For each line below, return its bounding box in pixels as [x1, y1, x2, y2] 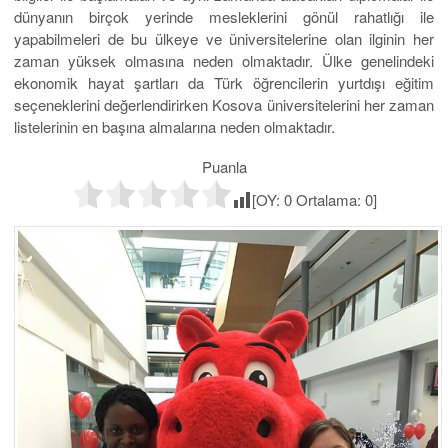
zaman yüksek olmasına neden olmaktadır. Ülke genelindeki [14, 50, 434, 72]
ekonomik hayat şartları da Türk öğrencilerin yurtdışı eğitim [14, 72, 434, 94]
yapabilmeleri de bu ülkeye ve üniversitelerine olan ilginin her [14, 28, 434, 50]
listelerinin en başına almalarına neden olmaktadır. [14, 116, 335, 138]
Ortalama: [291, 189, 365, 211]
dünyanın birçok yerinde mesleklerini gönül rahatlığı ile [14, 6, 434, 28]
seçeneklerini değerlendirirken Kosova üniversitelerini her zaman [14, 94, 434, 116]
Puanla [201, 156, 247, 178]
